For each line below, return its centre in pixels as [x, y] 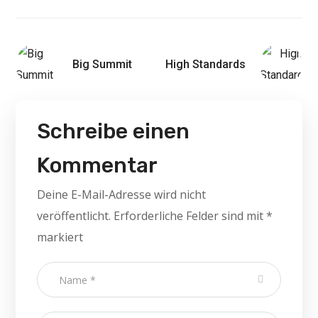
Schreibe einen [114, 131]
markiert [60, 237]
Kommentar [98, 165]
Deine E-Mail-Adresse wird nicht [122, 194]
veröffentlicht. [74, 216]
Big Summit [103, 64]
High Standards [205, 64]
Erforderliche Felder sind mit [190, 216]
